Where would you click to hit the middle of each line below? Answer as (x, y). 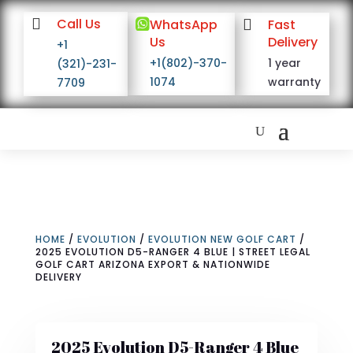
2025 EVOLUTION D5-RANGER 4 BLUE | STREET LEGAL (173, 252)
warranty (294, 82)
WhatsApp (183, 25)
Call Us (79, 24)
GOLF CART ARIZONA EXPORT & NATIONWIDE (152, 264)
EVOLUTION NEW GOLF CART (222, 239)
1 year (284, 63)
